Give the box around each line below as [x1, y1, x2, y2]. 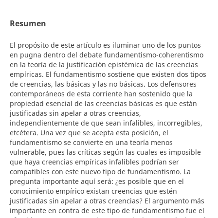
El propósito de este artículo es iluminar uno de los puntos [9, 40, 201, 50]
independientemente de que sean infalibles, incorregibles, [9, 118, 202, 127]
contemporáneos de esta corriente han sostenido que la [9, 89, 193, 98]
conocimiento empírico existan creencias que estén [9, 186, 177, 196]
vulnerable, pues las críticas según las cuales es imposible [9, 147, 201, 157]
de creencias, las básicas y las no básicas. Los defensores [9, 79, 197, 89]
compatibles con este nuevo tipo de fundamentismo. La [9, 167, 191, 176]
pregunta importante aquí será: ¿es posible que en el [9, 177, 184, 186]
